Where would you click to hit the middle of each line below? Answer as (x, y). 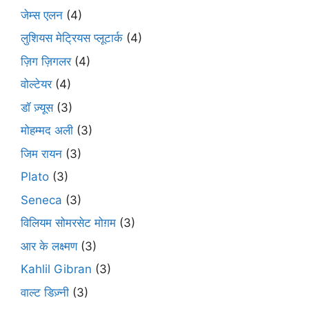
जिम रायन (41, 153)
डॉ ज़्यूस (37, 107)
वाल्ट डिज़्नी (45, 292)
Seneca (41, 200)
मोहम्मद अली (47, 131)
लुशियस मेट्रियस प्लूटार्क (72, 38)
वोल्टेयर (36, 84)
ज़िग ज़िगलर (46, 61)
